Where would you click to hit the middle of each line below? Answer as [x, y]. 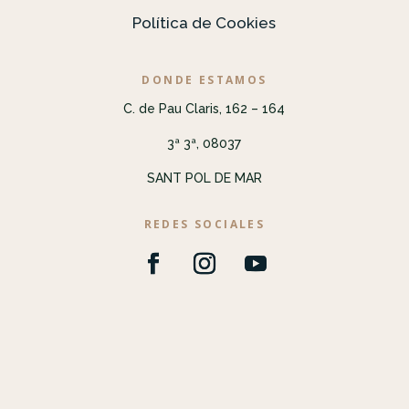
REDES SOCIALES [204, 225]
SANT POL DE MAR [204, 178]
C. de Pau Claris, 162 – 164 [204, 109]
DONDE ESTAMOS [204, 80]
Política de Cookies [204, 23]
